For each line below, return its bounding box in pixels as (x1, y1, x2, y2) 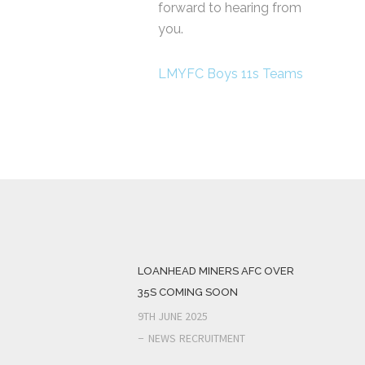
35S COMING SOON (138, 286, 238, 299)
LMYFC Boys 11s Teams (158, 66, 303, 82)
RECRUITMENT (179, 330, 245, 345)
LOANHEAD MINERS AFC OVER (138, 265, 294, 278)
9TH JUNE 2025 (138, 309, 208, 324)
